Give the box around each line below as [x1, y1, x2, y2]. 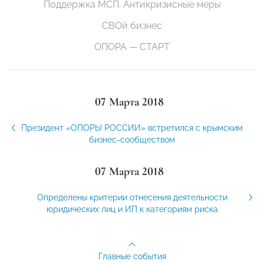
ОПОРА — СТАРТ [94, 41, 170, 53]
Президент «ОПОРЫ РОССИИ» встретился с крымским [21, 123, 243, 133]
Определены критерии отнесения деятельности [37, 193, 227, 203]
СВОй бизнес [102, 20, 162, 32]
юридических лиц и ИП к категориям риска [46, 204, 218, 214]
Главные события [98, 252, 166, 262]
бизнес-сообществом [89, 135, 175, 145]
